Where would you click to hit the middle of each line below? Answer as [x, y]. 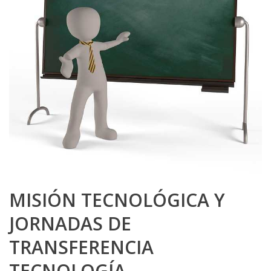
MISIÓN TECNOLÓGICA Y [117, 200]
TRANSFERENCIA [81, 247]
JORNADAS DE [70, 224]
